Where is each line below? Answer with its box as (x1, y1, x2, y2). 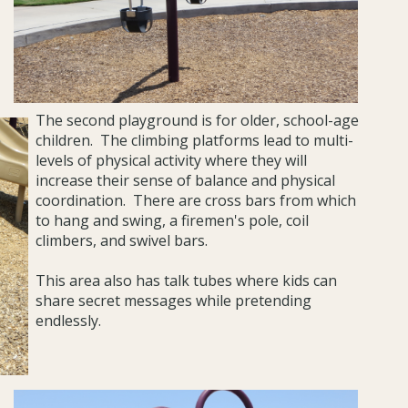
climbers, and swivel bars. (36, 229, 209, 250)
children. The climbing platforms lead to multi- (36, 129, 354, 150)
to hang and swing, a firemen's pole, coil (36, 209, 310, 230)
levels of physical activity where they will (36, 149, 308, 170)
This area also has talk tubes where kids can (36, 270, 338, 291)
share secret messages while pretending (36, 290, 312, 311)
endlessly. (36, 310, 109, 331)
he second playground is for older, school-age (46, 109, 360, 130)
